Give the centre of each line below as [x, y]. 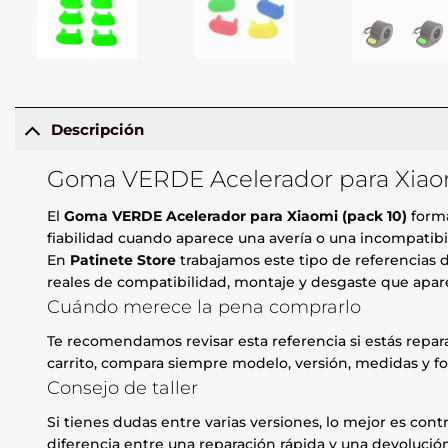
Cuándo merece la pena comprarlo [204, 307]
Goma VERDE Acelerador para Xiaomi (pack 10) [236, 216]
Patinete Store [123, 260]
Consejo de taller [123, 388]
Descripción [97, 129]
